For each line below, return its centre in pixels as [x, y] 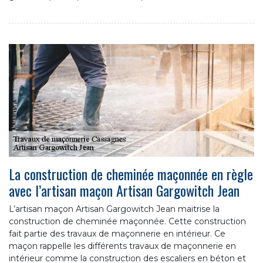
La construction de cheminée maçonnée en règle [131, 173]
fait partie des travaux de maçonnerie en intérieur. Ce [117, 233]
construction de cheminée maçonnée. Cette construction [127, 221]
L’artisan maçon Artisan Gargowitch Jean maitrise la [114, 209]
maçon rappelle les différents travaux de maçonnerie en [122, 246]
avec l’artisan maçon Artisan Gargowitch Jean [124, 190]
